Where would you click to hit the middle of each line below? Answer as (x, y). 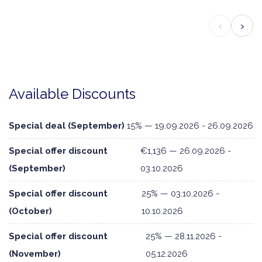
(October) (30, 211)
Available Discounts (72, 94)
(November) (35, 254)
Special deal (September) (67, 126)
